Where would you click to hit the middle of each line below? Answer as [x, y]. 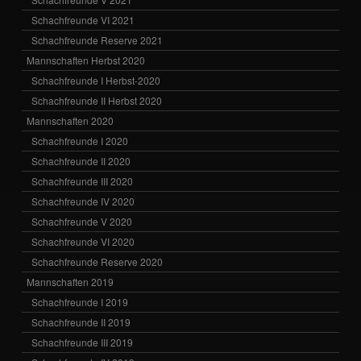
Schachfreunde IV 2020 [83, 201]
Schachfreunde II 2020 [81, 161]
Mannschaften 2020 [71, 121]
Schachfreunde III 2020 [83, 181]
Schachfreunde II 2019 [81, 322]
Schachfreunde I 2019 [80, 302]
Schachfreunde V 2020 [82, 222]
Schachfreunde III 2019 [83, 342]
